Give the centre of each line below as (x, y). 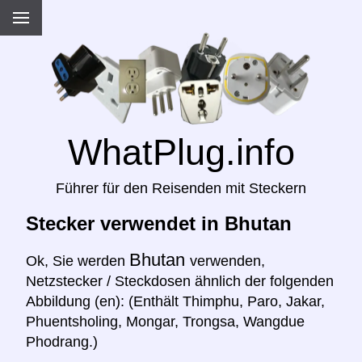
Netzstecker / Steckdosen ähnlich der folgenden (180, 282)
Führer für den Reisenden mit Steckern (181, 189)
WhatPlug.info (181, 152)
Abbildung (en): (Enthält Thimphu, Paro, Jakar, (175, 302)
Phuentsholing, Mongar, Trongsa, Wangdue (165, 322)
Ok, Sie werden (78, 261)
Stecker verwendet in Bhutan (159, 224)
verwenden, (227, 261)
